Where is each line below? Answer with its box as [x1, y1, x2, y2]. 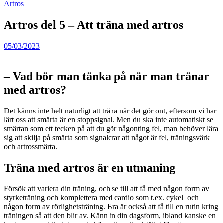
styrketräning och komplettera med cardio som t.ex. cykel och [4, 193, 199, 202]
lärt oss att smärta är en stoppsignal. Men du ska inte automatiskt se [4, 115, 213, 124]
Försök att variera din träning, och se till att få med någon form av [4, 184, 209, 193]
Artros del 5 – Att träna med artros [4, 18, 183, 31]
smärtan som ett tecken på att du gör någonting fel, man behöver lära [4, 124, 218, 133]
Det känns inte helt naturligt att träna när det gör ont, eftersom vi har [4, 106, 216, 115]
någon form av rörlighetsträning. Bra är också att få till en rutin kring [4, 202, 218, 211]
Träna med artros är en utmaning [4, 161, 175, 174]
